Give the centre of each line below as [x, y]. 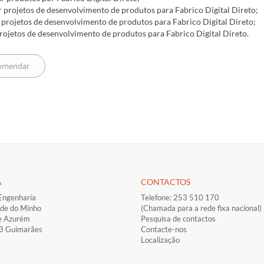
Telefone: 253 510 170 [180, 198]
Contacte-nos [164, 230]
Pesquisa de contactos [178, 219]
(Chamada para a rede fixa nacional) [201, 208]
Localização [160, 240]
